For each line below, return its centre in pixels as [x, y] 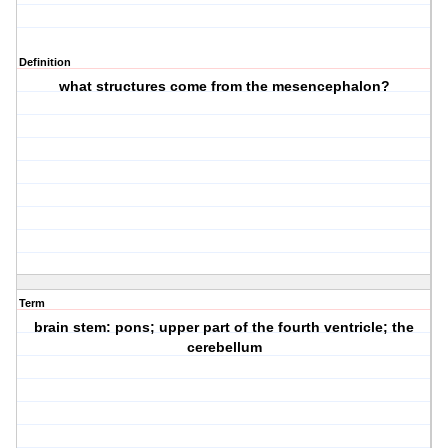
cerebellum [224, 347]
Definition [45, 62]
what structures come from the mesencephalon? [224, 86]
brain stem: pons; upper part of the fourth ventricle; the [224, 327]
